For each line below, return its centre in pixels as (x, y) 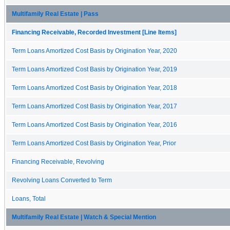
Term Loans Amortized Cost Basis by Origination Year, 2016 (94, 124)
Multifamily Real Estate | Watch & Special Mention (84, 217)
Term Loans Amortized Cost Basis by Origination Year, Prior (94, 143)
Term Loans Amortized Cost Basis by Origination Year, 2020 (94, 51)
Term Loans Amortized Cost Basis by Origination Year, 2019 (94, 69)
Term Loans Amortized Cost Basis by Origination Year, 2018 (94, 88)
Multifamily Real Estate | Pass (55, 14)
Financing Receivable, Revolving (58, 161)
